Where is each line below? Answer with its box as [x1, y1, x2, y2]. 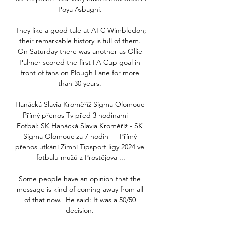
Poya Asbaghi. [58, 5, 104, 14]
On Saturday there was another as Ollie [17, 47, 142, 56]
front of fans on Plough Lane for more [20, 68, 139, 78]
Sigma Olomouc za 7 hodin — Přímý [23, 132, 137, 141]
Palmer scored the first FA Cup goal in [19, 58, 140, 67]
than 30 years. [58, 79, 103, 88]
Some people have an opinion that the [19, 174, 141, 184]
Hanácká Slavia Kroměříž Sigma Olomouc [15, 100, 144, 109]
